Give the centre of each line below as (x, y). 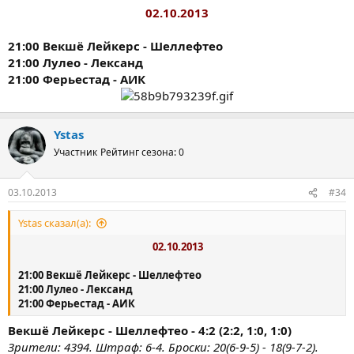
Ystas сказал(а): (55, 223)
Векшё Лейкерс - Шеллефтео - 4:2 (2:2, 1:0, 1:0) (150, 330)
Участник (75, 152)
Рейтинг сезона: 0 (142, 152)
